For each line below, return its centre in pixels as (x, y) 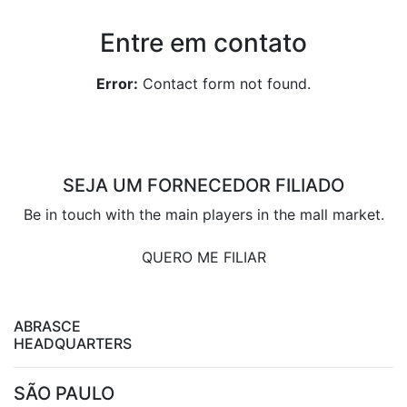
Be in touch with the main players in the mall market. (203, 214)
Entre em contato (203, 42)
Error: (117, 83)
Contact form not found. (224, 83)
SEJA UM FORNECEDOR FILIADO (203, 185)
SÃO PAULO (64, 393)
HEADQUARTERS (73, 343)
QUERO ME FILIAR (203, 257)
